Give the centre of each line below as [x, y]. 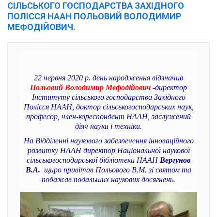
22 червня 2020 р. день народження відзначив [108, 78]
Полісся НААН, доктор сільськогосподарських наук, [108, 107]
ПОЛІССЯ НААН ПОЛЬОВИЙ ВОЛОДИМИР [94, 16]
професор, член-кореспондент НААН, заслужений [108, 116]
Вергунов [175, 160]
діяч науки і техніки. [108, 126]
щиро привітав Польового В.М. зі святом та [116, 170]
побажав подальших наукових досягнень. [108, 179]
